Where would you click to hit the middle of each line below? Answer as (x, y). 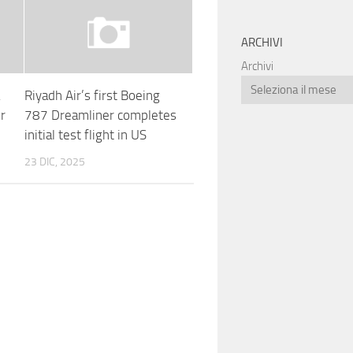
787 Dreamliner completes (100, 115)
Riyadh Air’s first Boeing (92, 95)
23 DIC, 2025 (54, 162)
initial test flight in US (85, 134)
